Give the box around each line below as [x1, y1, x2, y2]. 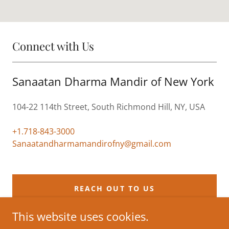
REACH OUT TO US [74, 184, 155, 194]
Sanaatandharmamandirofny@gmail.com [12, 138, 171, 149]
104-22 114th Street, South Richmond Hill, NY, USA [12, 101, 205, 112]
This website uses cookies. [12, 209, 149, 224]
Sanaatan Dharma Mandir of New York [12, 73, 214, 89]
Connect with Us [12, 38, 94, 54]
